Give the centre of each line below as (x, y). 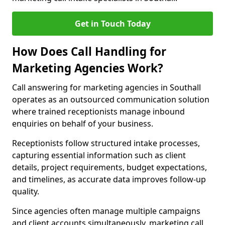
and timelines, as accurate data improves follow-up (109, 179)
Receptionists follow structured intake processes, (106, 143)
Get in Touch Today (113, 24)
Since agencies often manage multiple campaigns (106, 211)
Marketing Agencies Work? (89, 68)
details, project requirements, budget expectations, (109, 167)
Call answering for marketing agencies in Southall (106, 87)
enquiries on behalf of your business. (83, 124)
